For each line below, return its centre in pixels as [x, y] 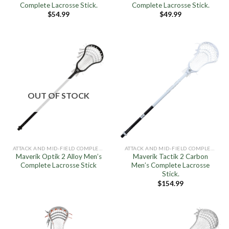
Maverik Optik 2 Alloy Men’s [59, 157]
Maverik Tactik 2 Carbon [170, 157]
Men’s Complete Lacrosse [170, 165]
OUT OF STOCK [59, 95]
